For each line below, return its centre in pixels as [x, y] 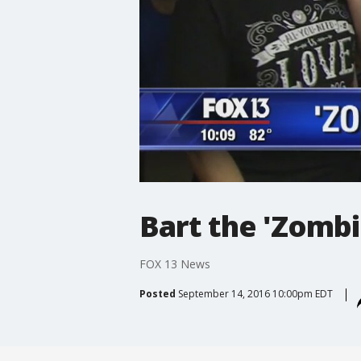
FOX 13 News [174, 263]
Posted [157, 293]
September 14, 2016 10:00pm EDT [255, 293]
